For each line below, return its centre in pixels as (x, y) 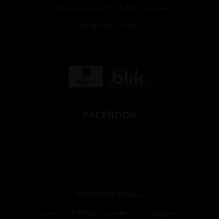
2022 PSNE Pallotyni (113, 195)
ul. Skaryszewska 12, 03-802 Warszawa (109, 8)
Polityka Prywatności (105, 212)
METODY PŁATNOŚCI (109, 26)
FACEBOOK (109, 115)
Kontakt (47, 212)
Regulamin (167, 212)
